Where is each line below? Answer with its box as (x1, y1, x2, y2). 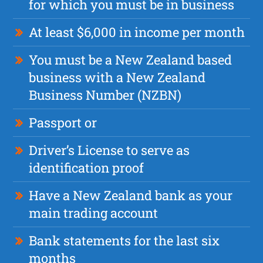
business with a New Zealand (29, 68, 206, 86)
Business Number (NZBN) (29, 86, 182, 103)
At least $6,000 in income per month (29, 23, 245, 41)
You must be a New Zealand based (29, 50, 232, 68)
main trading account (29, 204, 159, 221)
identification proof (29, 159, 144, 176)
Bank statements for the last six (29, 231, 220, 249)
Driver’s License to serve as (29, 141, 190, 159)
